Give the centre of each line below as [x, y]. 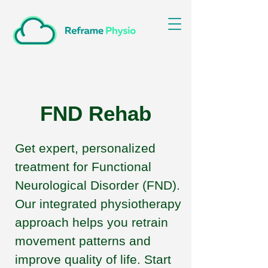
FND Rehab [96, 113]
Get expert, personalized [85, 148]
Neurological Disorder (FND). [98, 185]
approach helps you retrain [92, 222]
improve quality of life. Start [93, 259]
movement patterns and [83, 241]
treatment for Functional [83, 167]
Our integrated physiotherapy [98, 204]
